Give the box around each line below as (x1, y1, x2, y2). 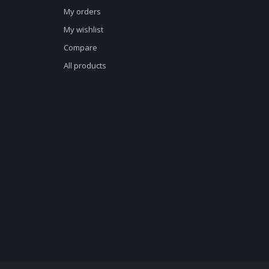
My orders (64, 6, 101, 17)
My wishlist (64, 24, 103, 35)
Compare (64, 42, 97, 53)
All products (64, 60, 106, 71)
